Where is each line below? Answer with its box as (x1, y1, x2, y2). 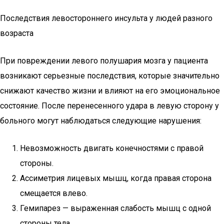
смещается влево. (20, 188, 87, 198)
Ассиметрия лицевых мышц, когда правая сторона (20, 173, 211, 183)
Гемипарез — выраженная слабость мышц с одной (20, 203, 211, 213)
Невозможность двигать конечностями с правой (20, 143, 203, 153)
